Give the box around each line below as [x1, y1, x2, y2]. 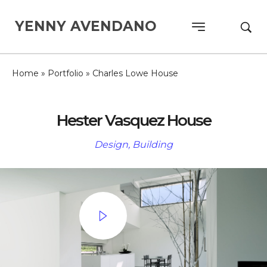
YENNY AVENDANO [15, 18, 157, 35]
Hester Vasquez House [56, 111, 211, 130]
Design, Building [94, 139, 173, 150]
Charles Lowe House [92, 68, 178, 79]
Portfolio [48, 68, 83, 79]
